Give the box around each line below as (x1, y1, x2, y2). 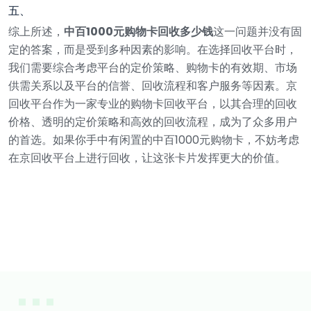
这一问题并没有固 (213, 23, 302, 40)
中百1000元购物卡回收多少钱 (64, 23, 213, 40)
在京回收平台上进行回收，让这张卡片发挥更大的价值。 (8, 149, 286, 166)
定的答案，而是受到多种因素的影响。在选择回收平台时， (8, 41, 297, 58)
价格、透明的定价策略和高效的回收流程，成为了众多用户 (8, 113, 297, 130)
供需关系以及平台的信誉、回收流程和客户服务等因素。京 (8, 77, 297, 94)
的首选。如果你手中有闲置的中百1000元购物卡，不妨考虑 (8, 131, 299, 148)
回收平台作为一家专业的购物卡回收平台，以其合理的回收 (8, 95, 297, 112)
